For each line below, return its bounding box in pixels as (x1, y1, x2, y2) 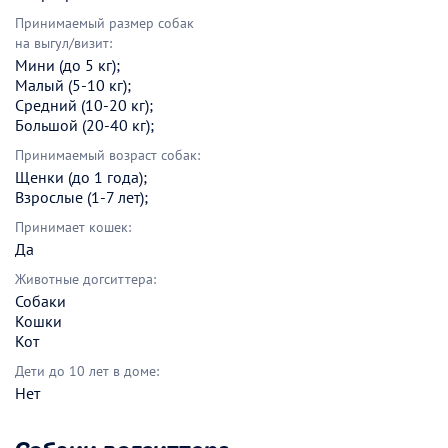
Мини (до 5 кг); (15, 54, 120, 75)
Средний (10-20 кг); (15, 94, 153, 115)
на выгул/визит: (15, 33, 112, 52)
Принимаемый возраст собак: (15, 145, 200, 164)
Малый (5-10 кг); (15, 74, 131, 95)
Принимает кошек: (15, 217, 131, 236)
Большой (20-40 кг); (15, 114, 154, 135)
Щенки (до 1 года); (15, 166, 147, 187)
